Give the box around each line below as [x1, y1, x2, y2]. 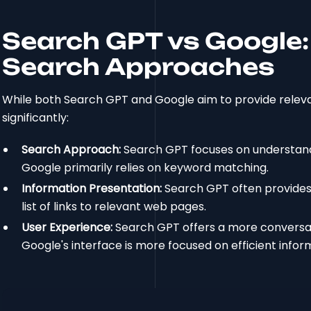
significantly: [2, 109, 69, 126]
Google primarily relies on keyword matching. [22, 159, 269, 176]
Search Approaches [2, 52, 275, 81]
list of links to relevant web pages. [22, 198, 207, 215]
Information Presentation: [22, 180, 162, 196]
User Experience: [22, 219, 113, 235]
